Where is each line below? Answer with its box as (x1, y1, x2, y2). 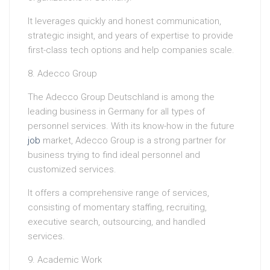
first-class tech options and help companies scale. (28, 45, 234, 56)
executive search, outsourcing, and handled (28, 216, 206, 228)
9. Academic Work (28, 254, 102, 266)
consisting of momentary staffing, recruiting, (28, 202, 207, 213)
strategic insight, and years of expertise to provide (28, 30, 233, 42)
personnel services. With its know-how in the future (28, 121, 234, 132)
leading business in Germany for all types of (28, 106, 205, 118)
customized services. (28, 164, 116, 175)
